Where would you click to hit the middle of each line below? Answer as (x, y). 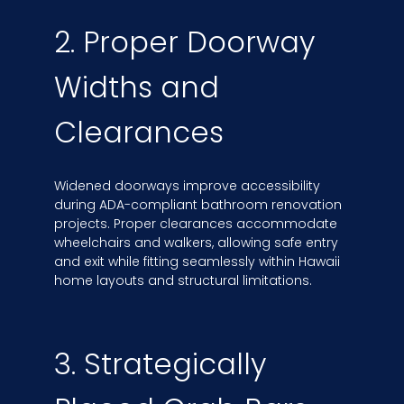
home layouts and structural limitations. (183, 281)
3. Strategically (160, 363)
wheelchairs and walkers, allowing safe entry (196, 243)
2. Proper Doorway (184, 42)
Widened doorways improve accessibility (187, 186)
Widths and (137, 87)
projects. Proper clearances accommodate (196, 224)
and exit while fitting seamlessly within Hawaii (197, 262)
